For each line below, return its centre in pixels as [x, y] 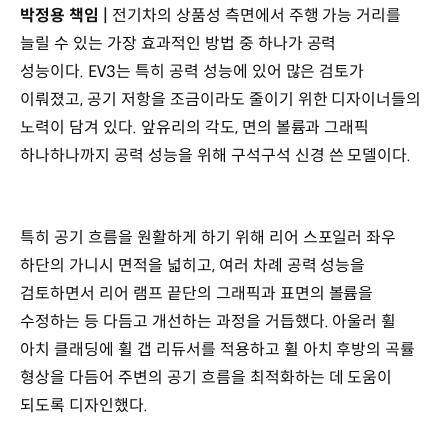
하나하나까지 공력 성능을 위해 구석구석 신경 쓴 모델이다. [218, 156]
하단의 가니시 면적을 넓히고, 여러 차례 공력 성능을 [193, 265]
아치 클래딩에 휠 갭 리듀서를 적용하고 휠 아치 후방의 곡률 [218, 349]
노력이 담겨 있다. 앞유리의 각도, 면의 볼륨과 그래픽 [195, 128]
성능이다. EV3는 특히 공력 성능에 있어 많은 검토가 [192, 72]
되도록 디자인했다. [86, 405]
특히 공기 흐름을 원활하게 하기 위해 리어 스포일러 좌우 [208, 237]
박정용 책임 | [66, 16]
